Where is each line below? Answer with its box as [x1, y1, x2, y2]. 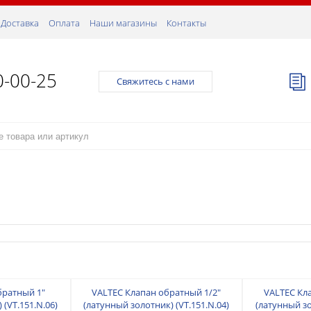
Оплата [49, 17, 80, 29]
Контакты [167, 17, 206, 29]
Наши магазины [90, 17, 157, 29]
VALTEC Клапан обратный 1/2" [92, 285, 221, 299]
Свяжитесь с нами [117, 75, 194, 88]
